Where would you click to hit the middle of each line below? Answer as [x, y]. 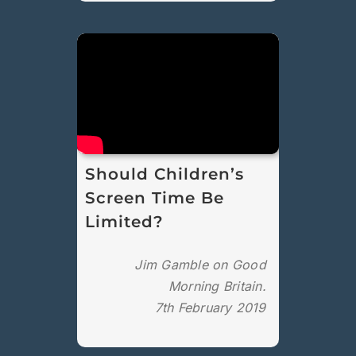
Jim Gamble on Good [200, 265]
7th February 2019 [210, 308]
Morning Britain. [217, 286]
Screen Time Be [155, 198]
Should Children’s [165, 174]
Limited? [125, 222]
